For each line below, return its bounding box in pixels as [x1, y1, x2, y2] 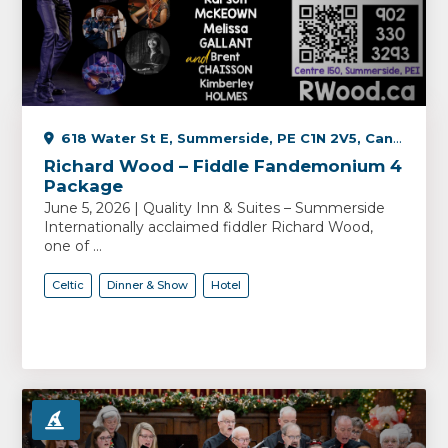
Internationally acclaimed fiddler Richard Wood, [44, 218, 374, 236]
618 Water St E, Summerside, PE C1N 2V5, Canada [61, 130, 394, 146]
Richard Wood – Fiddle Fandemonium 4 [44, 156, 403, 176]
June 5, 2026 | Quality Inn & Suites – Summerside [44, 199, 386, 217]
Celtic [52, 278, 85, 292]
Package [44, 176, 124, 196]
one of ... [44, 237, 103, 255]
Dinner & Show [107, 278, 189, 292]
